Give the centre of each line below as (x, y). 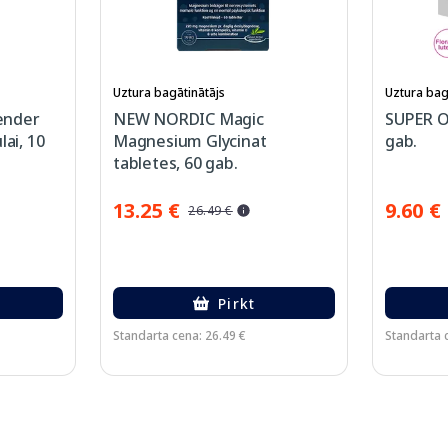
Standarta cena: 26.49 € (179, 335)
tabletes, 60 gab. (175, 163)
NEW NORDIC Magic (188, 119)
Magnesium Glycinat (190, 141)
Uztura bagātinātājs (169, 92)
